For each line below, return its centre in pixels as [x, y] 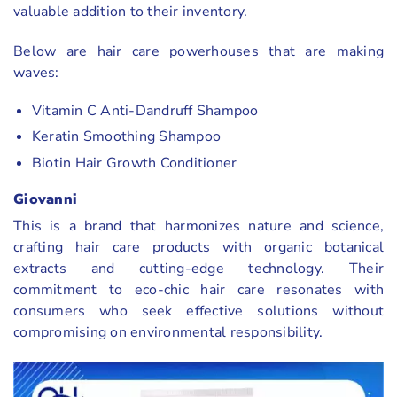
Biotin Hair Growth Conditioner [134, 163]
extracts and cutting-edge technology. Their [198, 268]
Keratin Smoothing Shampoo [126, 137]
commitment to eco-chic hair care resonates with [198, 289]
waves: [36, 73]
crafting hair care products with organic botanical [198, 247]
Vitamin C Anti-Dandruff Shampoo [145, 110]
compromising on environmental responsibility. [168, 332]
